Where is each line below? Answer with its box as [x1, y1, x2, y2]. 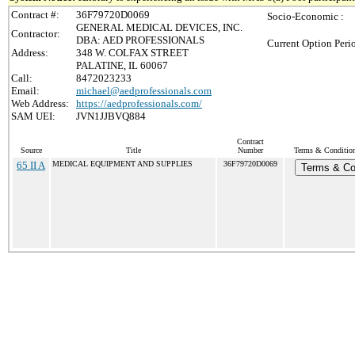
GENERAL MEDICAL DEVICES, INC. [76, 21, 242, 33]
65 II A [17, 159, 45, 171]
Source [20, 146, 42, 155]
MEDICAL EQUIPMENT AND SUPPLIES [52, 159, 193, 168]
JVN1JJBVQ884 [76, 110, 146, 122]
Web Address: [11, 97, 69, 109]
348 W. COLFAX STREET [76, 47, 189, 59]
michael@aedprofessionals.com [76, 85, 212, 97]
